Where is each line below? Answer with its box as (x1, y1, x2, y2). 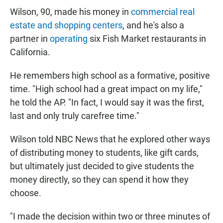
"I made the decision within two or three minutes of (10, 211, 210, 222)
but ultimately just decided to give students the (10, 161, 194, 172)
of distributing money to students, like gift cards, (10, 147, 199, 158)
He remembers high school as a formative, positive (10, 70, 210, 81)
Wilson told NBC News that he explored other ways (10, 134, 210, 145)
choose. (10, 188, 41, 199)
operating (50, 33, 88, 44)
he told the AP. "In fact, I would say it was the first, (10, 97, 204, 108)
